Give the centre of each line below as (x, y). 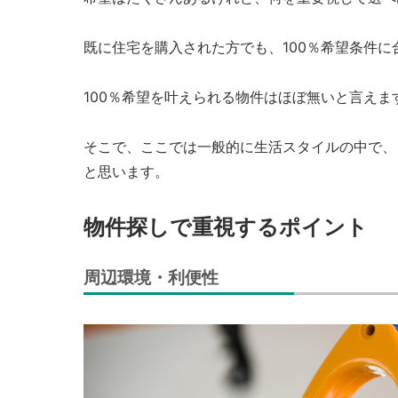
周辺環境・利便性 (151, 278)
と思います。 (127, 172)
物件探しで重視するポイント (226, 227)
